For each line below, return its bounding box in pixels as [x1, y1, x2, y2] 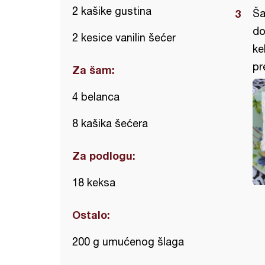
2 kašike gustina [72, 5, 151, 17]
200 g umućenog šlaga [72, 235, 184, 248]
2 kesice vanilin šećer [72, 31, 176, 44]
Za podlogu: [72, 149, 135, 162]
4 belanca [72, 91, 119, 103]
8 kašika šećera [72, 117, 148, 130]
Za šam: [72, 63, 115, 76]
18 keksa [72, 176, 115, 189]
